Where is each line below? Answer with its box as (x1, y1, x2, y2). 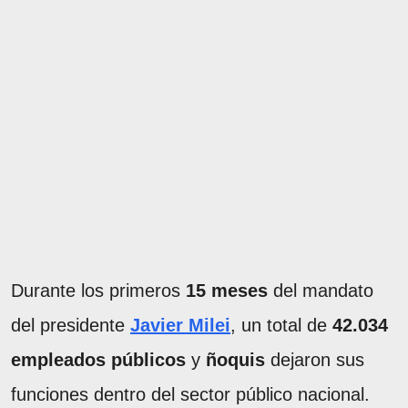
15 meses (186, 280, 268, 301)
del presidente (11, 314, 130, 335)
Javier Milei (130, 314, 230, 335)
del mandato (268, 280, 373, 301)
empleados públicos (11, 349, 186, 370)
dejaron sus (265, 349, 364, 370)
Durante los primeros (11, 280, 186, 301)
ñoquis (206, 349, 265, 370)
